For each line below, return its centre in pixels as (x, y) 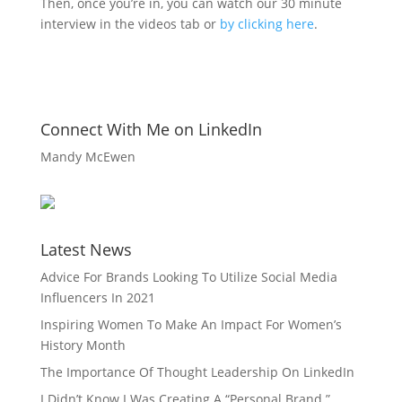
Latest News (86, 249)
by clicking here (267, 24)
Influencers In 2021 (97, 297)
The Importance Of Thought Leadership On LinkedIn (197, 372)
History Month (83, 345)
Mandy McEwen (87, 157)
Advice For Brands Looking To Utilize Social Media (188, 277)
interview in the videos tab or (130, 24)
